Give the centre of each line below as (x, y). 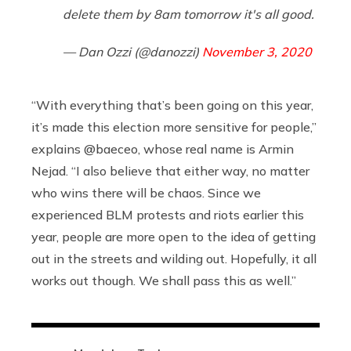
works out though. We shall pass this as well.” (164, 280)
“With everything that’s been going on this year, (172, 105)
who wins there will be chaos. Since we (146, 192)
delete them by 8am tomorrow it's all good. (188, 14)
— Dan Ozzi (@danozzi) (132, 51)
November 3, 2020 (257, 51)
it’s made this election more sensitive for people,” (174, 127)
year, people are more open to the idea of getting (174, 236)
